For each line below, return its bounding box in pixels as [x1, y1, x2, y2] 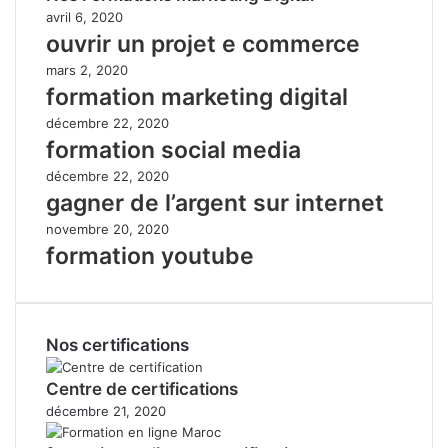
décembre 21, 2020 [46, 402, 166, 419]
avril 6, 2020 [46, 8, 123, 25]
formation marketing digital [46, 82, 348, 111]
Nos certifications [46, 334, 189, 355]
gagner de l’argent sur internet [46, 188, 384, 217]
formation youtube [46, 241, 254, 270]
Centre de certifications [46, 378, 238, 399]
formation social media [46, 135, 301, 164]
